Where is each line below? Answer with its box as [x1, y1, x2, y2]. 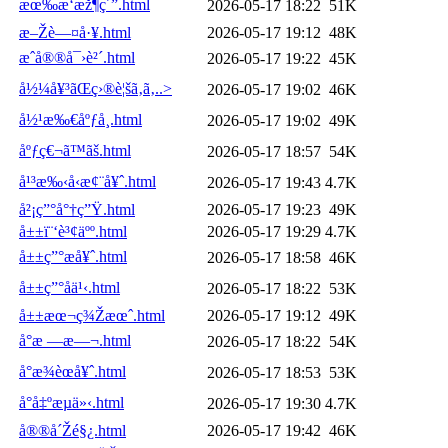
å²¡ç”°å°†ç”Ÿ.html [19, 200, 135, 218]
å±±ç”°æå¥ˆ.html [19, 247, 127, 265]
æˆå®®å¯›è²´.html [19, 48, 135, 66]
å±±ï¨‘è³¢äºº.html [19, 222, 127, 240]
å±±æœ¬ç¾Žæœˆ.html [19, 306, 165, 324]
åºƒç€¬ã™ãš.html [19, 141, 131, 159]
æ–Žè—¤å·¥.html [19, 23, 131, 41]
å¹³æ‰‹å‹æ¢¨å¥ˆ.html [19, 172, 156, 190]
